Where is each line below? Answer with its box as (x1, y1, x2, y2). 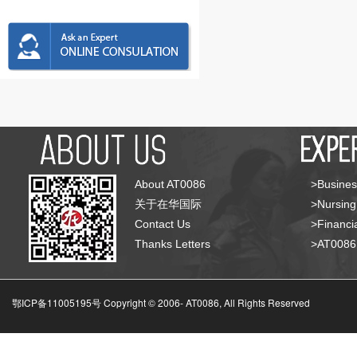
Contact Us (134, 218, 190, 230)
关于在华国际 (134, 198, 202, 210)
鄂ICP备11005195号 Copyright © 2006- (12, 296, 183, 309)
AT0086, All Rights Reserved (183, 296, 310, 309)
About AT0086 (134, 178, 206, 190)
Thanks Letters (134, 237, 210, 250)
